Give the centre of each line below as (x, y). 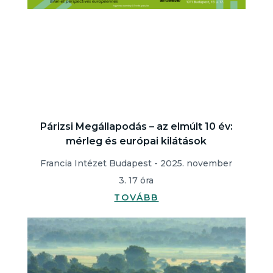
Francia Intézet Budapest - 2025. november (136, 163)
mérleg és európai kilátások (136, 141)
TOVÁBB (136, 197)
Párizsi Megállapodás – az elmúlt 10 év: (136, 126)
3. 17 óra (136, 180)
